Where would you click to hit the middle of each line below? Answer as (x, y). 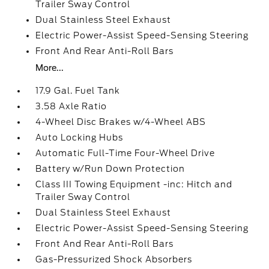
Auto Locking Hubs (80, 138)
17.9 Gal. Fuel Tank (78, 91)
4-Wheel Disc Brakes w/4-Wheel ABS (121, 122)
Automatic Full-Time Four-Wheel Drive (125, 153)
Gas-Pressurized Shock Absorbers (114, 259)
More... (50, 68)
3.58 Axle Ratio (71, 106)
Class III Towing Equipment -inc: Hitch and (134, 184)
